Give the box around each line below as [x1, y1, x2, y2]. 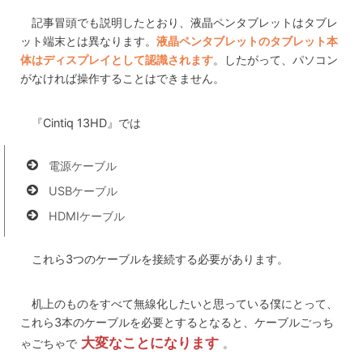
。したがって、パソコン [213, 52, 338, 66]
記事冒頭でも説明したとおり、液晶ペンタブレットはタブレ [32, 15, 339, 29]
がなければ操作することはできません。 [20, 70, 224, 85]
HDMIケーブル [49, 208, 125, 223]
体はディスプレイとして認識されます [20, 52, 213, 66]
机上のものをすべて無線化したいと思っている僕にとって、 [32, 296, 339, 310]
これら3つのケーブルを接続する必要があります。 [32, 251, 289, 266]
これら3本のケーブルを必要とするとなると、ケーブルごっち [20, 314, 334, 329]
